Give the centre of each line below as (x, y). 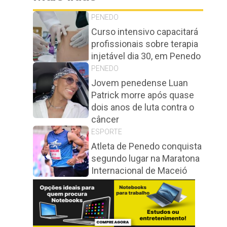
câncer (105, 119)
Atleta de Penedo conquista (146, 146)
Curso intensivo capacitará (145, 32)
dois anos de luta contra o (143, 107)
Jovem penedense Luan (140, 83)
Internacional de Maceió (139, 171)
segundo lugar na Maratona (145, 158)
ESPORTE (107, 132)
